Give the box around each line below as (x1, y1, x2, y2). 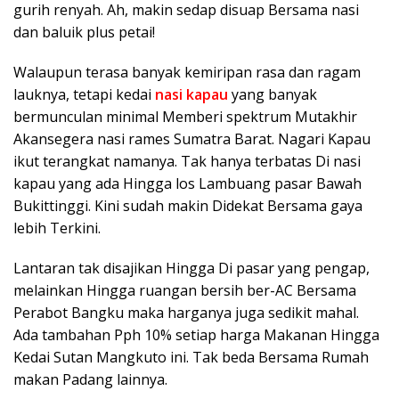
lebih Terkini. (13, 217, 101, 238)
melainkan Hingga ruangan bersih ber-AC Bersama (13, 280, 356, 300)
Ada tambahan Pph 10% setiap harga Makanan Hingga (13, 324, 379, 345)
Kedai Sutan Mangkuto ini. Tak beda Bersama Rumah (13, 346, 369, 367)
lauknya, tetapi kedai (13, 84, 155, 104)
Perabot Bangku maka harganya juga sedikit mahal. (13, 302, 359, 322)
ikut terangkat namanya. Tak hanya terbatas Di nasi (13, 151, 361, 171)
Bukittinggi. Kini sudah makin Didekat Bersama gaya (13, 195, 362, 216)
